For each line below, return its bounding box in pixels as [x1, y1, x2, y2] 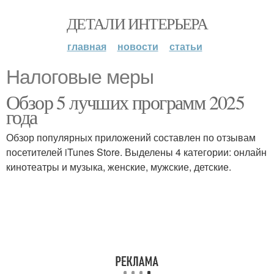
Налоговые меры [6, 66, 154, 88]
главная [67, 39, 106, 53]
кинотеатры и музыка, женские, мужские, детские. [6, 160, 231, 174]
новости [117, 39, 158, 53]
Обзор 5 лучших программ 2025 [6, 89, 245, 115]
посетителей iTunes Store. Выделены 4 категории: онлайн [6, 145, 267, 159]
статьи [169, 39, 202, 53]
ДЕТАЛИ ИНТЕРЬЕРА [66, 13, 208, 34]
